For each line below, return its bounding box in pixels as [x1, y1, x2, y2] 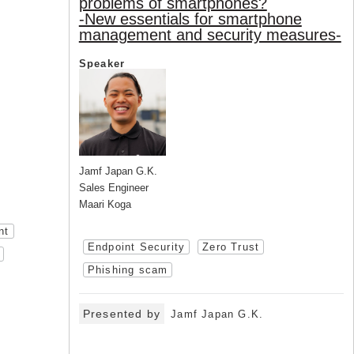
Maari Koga [78, 198, 131, 211]
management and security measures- [78, 26, 341, 44]
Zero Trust [202, 241, 260, 254]
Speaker [78, 58, 126, 70]
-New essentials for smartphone [78, 10, 302, 28]
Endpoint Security [87, 241, 186, 254]
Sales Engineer [78, 182, 149, 194]
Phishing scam [87, 264, 168, 277]
